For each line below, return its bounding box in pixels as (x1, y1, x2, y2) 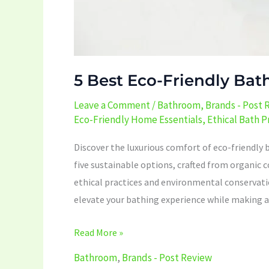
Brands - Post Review (122, 251, 212, 265)
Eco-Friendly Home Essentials (74, 112, 202, 126)
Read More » (74, 226, 123, 238)
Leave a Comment (74, 98, 150, 112)
